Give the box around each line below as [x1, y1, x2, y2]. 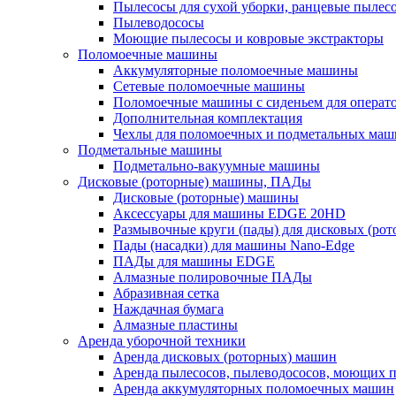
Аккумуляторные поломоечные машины [113, 62, 358, 78]
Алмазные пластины [113, 316, 238, 332]
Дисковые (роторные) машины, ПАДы [78, 173, 311, 189]
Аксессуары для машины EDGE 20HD [113, 205, 346, 221]
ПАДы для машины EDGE [113, 253, 275, 269]
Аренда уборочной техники [78, 332, 246, 348]
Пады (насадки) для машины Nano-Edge [113, 237, 354, 253]
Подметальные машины [78, 141, 222, 157]
